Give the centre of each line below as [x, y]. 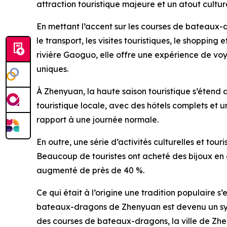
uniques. [52, 69]
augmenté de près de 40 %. [90, 170]
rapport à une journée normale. [98, 120]
